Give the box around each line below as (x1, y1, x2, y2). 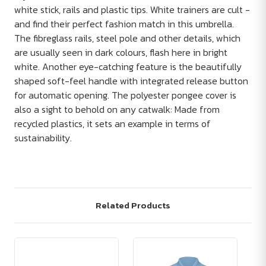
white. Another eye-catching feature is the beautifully (14, 59, 242, 74)
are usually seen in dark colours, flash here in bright (14, 45, 227, 60)
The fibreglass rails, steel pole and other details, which (14, 31, 240, 46)
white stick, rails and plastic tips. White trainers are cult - (14, 2, 250, 17)
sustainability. (14, 131, 72, 145)
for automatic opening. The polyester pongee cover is (14, 88, 236, 103)
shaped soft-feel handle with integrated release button (14, 74, 248, 88)
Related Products (96, 198, 170, 213)
